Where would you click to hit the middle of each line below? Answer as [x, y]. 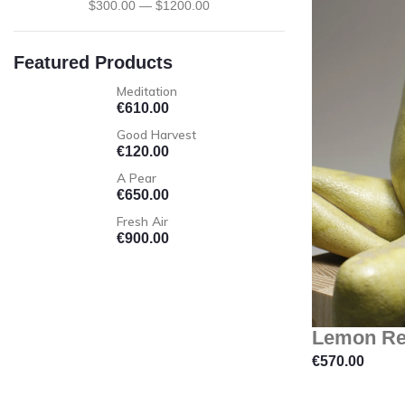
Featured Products [93, 63]
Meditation [147, 92]
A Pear [137, 179]
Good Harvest [156, 135]
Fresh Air [142, 222]
